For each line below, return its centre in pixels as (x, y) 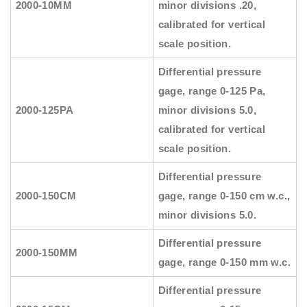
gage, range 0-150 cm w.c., (224, 196)
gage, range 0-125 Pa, (212, 91)
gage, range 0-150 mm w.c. (224, 262)
